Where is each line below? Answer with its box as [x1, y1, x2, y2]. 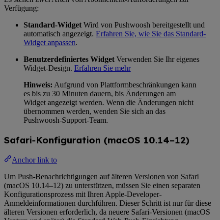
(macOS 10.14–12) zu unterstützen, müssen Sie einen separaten [4, 181, 200, 190]
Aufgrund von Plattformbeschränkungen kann [53, 81, 196, 89]
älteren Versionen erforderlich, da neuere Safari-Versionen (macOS [4, 208, 210, 217]
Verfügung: [4, 4, 39, 12]
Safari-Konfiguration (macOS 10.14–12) [4, 134, 190, 146]
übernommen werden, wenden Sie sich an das [24, 107, 165, 115]
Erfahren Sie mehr [74, 64, 131, 72]
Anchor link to [12, 156, 57, 165]
